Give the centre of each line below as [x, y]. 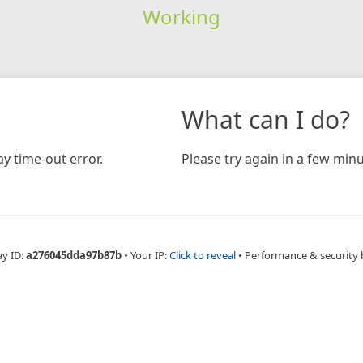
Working [181, 16]
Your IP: [150, 255]
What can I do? [266, 119]
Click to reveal [203, 255]
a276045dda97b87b [74, 255]
